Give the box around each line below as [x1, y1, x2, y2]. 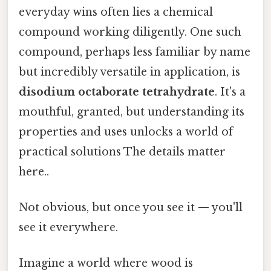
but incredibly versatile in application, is [19, 65, 240, 79]
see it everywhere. [19, 221, 118, 235]
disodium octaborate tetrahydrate [19, 85, 215, 99]
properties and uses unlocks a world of [19, 125, 233, 139]
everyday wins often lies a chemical [19, 5, 213, 19]
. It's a [215, 85, 246, 99]
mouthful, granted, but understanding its [19, 105, 244, 119]
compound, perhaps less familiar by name [19, 45, 250, 59]
